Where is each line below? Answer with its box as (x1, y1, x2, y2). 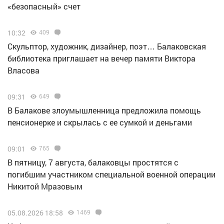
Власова (7, 64, 39, 75)
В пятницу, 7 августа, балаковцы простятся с (7, 156, 178, 167)
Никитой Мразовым (7, 180, 82, 191)
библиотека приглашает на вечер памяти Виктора (7, 52, 195, 63)
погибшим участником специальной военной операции (7, 168, 215, 179)
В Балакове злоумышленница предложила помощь (7, 104, 201, 115)
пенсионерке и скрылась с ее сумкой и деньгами (7, 116, 192, 127)
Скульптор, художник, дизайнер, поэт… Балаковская (7, 40, 206, 51)
